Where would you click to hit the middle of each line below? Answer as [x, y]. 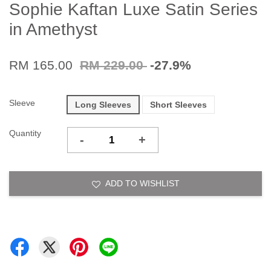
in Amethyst [53, 30]
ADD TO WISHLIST [142, 184]
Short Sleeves [178, 105]
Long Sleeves [103, 105]
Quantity [25, 133]
